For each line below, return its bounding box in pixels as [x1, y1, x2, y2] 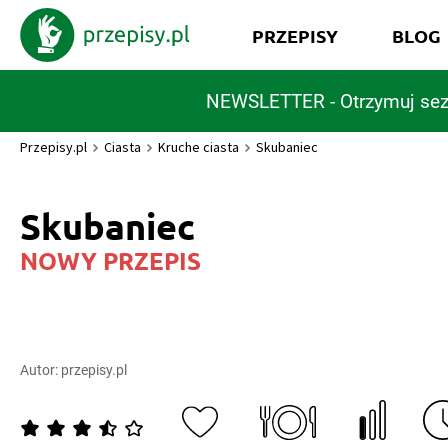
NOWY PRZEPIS [20, 245, 201, 276]
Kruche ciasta [158, 138, 239, 156]
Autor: [20, 362, 61, 378]
